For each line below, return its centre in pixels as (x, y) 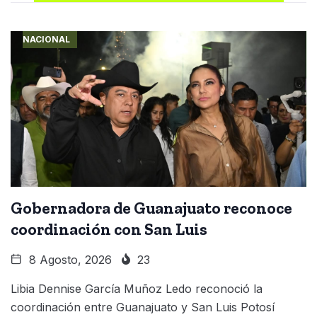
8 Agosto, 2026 (69, 259)
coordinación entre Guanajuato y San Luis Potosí (143, 307)
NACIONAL (46, 39)
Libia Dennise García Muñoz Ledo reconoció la (137, 288)
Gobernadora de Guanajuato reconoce (151, 208)
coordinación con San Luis (109, 229)
